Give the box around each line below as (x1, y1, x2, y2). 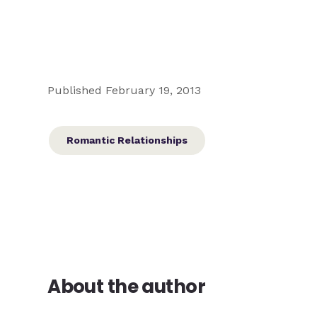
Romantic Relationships (67, 134, 188, 146)
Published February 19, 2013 (47, 83, 202, 98)
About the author (47, 273, 206, 299)
